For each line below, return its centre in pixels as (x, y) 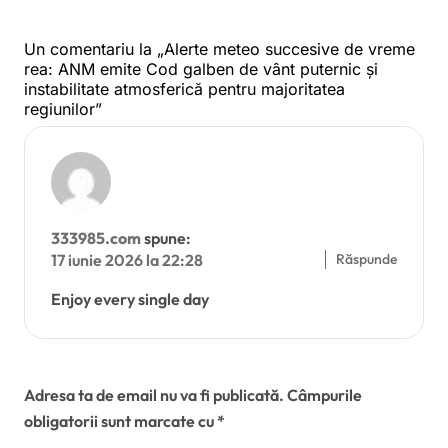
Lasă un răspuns (81, 367)
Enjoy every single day (129, 299)
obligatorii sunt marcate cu (120, 421)
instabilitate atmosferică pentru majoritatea (184, 89)
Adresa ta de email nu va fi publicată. (154, 395)
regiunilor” (63, 109)
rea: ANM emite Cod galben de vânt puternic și (201, 69)
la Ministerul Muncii (155, 35)
